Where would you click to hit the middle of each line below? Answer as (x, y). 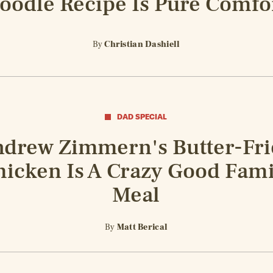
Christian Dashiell (142, 44)
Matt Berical (142, 228)
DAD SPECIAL (142, 116)
